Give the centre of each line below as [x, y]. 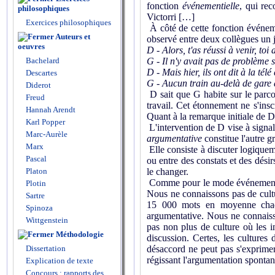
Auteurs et [73, 37]
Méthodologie [80, 234]
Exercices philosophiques [68, 22]
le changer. [168, 172]
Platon [36, 171]
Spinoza [38, 208]
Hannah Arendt [50, 110]
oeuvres [31, 46]
